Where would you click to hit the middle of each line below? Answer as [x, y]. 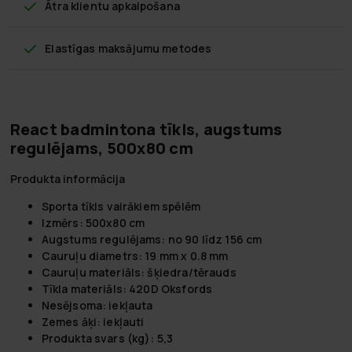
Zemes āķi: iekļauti [93, 321]
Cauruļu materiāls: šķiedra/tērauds [139, 272]
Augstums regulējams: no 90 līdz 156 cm [152, 239]
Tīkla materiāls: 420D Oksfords [127, 288]
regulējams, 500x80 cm [101, 148]
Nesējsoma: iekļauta [97, 305]
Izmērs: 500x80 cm [93, 222]
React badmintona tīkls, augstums [146, 129]
